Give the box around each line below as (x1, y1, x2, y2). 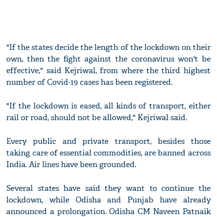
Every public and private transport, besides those (6, 136, 211, 147)
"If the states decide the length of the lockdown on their (6, 42, 211, 53)
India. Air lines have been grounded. (6, 159, 137, 170)
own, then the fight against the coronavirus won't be (6, 54, 211, 64)
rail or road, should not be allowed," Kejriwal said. (6, 112, 187, 123)
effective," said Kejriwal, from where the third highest (6, 65, 211, 76)
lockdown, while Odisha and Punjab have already (6, 195, 211, 205)
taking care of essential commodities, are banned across (6, 148, 211, 158)
